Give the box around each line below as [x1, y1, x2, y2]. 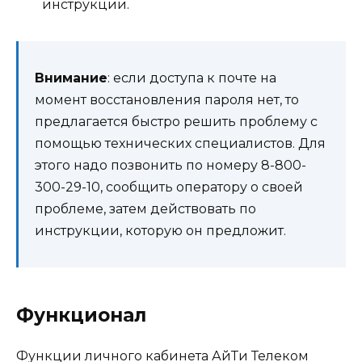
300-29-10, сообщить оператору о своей [35, 179, 303, 195]
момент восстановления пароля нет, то [35, 91, 299, 107]
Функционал [16, 303, 146, 326]
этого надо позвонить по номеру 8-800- [35, 157, 306, 173]
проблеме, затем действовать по [35, 200, 256, 217]
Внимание [35, 69, 107, 86]
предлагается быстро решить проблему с [35, 113, 318, 129]
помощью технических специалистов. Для [35, 135, 326, 151]
